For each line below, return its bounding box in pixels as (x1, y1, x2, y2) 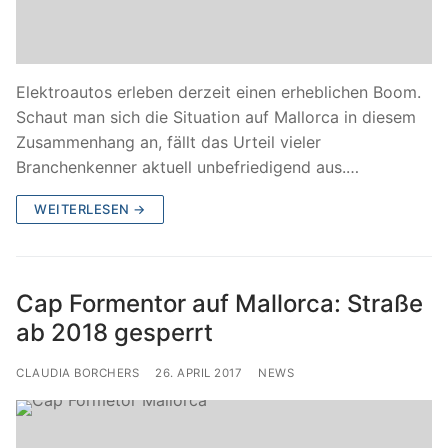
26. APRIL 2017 (155, 366, 242, 381)
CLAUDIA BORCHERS (16, 366, 139, 381)
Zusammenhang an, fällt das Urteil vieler (16, 132, 321, 153)
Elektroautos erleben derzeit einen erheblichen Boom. (16, 82, 421, 103)
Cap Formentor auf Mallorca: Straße (16, 289, 423, 319)
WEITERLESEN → (34, 201, 146, 218)
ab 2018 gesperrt (16, 318, 213, 348)
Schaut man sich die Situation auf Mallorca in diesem (16, 107, 416, 128)
